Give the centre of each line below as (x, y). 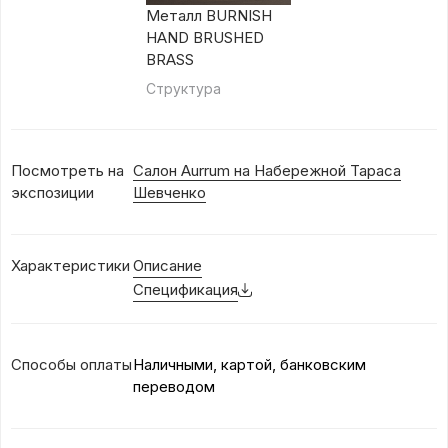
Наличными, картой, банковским (249, 364)
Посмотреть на (67, 170)
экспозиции (52, 192)
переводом (174, 386)
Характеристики (70, 265)
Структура (183, 88)
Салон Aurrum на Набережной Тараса (267, 170)
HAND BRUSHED (204, 37)
